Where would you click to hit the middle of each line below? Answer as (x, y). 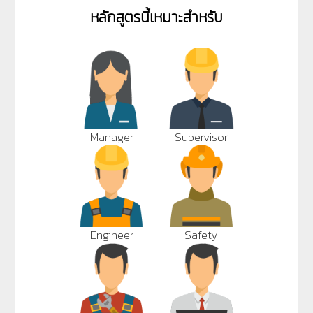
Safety (202, 235)
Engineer (111, 235)
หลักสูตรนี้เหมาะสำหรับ (156, 17)
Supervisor (202, 137)
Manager (111, 137)
